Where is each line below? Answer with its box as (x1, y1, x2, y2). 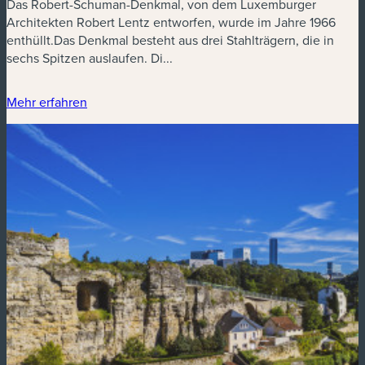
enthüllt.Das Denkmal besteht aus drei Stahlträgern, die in (7, 31, 334, 50)
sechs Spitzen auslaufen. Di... (7, 49, 173, 68)
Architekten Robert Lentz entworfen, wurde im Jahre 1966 (7, 13, 336, 32)
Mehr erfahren (7, 93, 87, 112)
